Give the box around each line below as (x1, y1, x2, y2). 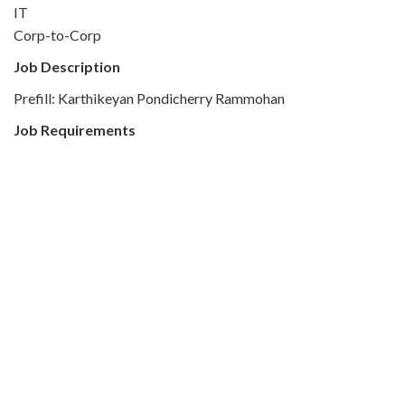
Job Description (14, 58, 120, 75)
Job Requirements (14, 121, 136, 138)
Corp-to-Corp (14, 26, 101, 43)
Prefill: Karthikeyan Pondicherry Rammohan (14, 89, 285, 107)
